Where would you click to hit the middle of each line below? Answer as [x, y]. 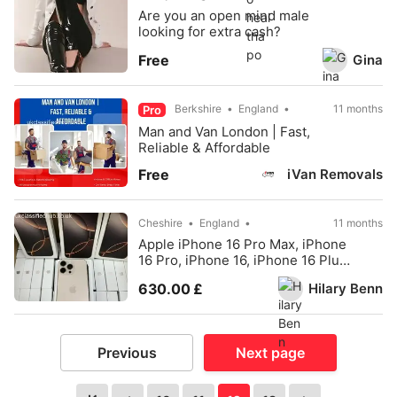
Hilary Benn [346, 288]
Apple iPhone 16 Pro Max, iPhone [242, 244]
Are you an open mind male [224, 16]
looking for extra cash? [210, 31]
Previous [127, 353]
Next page [270, 353]
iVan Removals [335, 174]
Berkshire [198, 109]
